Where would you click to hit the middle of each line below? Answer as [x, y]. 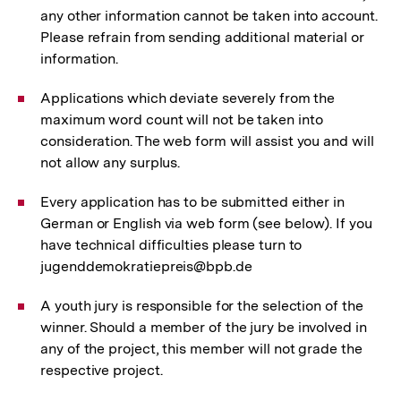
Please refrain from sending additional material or [202, 37]
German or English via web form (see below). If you [206, 223]
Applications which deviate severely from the [188, 98]
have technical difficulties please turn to [171, 245]
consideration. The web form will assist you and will [207, 141]
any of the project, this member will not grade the [201, 349]
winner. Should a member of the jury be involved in [204, 327]
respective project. [102, 370]
